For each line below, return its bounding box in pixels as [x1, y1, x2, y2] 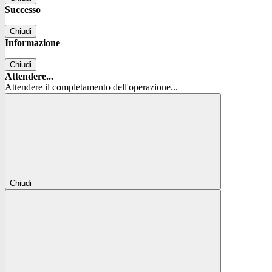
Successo [5, 4, 41, 15]
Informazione [5, 38, 60, 49]
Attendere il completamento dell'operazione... [5, 82, 178, 93]
